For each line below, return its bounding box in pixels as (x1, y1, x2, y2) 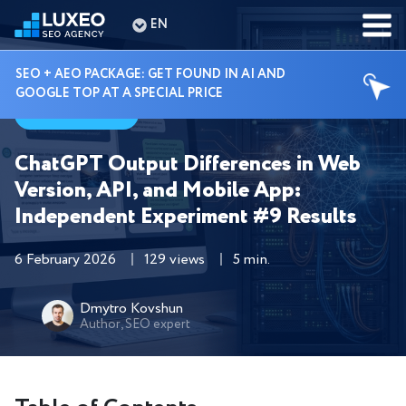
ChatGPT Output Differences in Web (14, 149, 361, 180)
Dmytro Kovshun (80, 298, 183, 319)
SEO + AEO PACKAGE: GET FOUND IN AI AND (15, 65, 285, 83)
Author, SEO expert (80, 315, 190, 333)
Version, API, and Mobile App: (14, 175, 301, 207)
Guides (54, 103, 99, 124)
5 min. (233, 249, 270, 270)
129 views (144, 249, 205, 270)
